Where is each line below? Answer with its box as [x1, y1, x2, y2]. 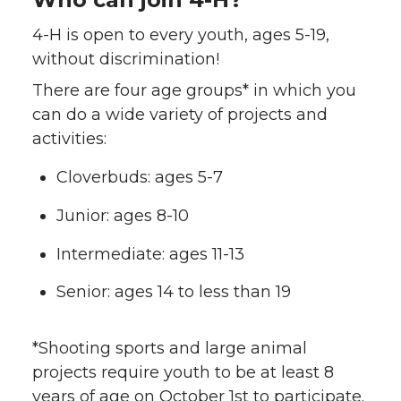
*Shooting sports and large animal [32, 338, 307, 359]
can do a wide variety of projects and [32, 105, 328, 124]
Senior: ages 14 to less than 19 [56, 282, 291, 303]
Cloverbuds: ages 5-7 [56, 167, 223, 187]
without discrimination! [32, 49, 219, 69]
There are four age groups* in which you [32, 81, 356, 100]
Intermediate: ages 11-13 [56, 243, 244, 264]
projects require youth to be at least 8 [32, 363, 334, 383]
